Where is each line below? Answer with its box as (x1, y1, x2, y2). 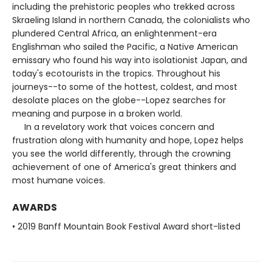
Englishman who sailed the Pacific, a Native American (12, 40, 238, 53)
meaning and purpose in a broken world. (12, 107, 182, 120)
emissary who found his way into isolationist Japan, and (12, 53, 247, 66)
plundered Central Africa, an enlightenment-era (12, 27, 217, 39)
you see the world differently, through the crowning (12, 147, 231, 160)
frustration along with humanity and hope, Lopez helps (12, 134, 243, 146)
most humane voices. (12, 174, 105, 186)
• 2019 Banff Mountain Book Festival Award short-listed (12, 220, 240, 233)
